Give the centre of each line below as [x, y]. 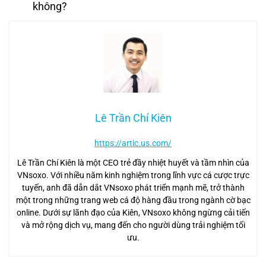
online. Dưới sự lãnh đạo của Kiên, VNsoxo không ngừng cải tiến [133, 213]
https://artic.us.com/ [133, 143]
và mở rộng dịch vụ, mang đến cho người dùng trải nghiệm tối [133, 225]
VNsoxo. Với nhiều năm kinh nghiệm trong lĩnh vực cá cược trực [133, 175]
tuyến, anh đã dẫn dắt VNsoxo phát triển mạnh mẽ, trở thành [133, 188]
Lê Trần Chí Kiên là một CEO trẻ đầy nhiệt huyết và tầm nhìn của [133, 163]
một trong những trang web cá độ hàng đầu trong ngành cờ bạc [133, 200]
